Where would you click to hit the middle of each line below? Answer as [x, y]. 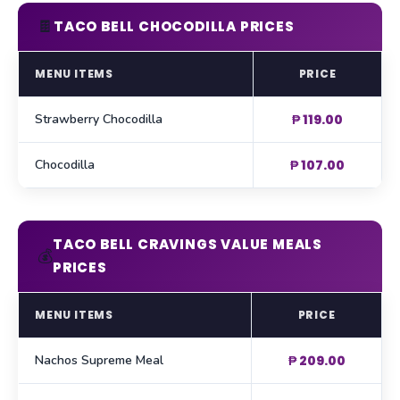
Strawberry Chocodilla [99, 120]
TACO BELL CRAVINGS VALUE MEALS [187, 245]
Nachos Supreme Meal [99, 361]
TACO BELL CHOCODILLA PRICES [174, 27]
